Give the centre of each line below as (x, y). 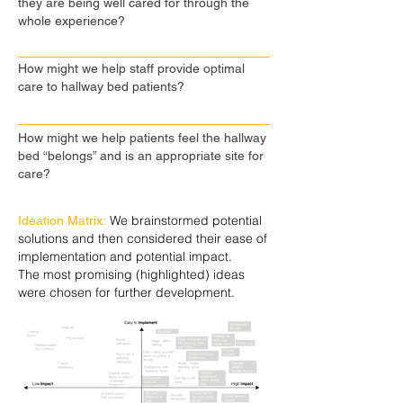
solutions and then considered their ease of (143, 238)
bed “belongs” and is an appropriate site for (141, 156)
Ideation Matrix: (62, 220)
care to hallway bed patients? (101, 86)
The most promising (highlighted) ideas (131, 274)
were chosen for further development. (126, 292)
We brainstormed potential (184, 220)
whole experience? (72, 21)
